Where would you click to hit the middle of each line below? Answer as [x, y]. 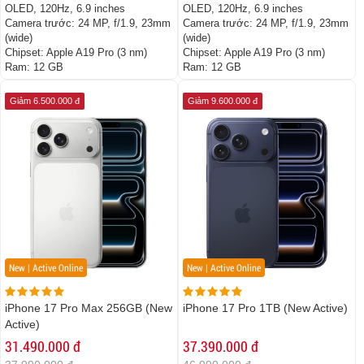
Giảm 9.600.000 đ [223, 101]
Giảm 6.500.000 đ [45, 101]
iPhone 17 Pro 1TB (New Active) [265, 308]
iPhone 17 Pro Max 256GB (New [89, 308]
